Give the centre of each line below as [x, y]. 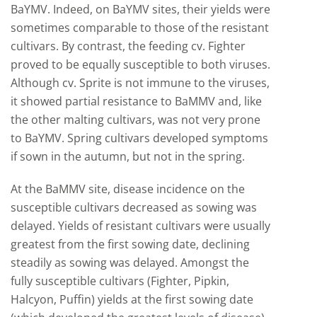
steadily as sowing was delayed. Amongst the [130, 263]
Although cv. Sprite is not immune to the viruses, [140, 83]
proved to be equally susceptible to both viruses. [140, 64]
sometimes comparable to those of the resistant [140, 28]
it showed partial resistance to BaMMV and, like [136, 101]
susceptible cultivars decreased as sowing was [134, 207]
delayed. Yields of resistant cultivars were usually [140, 226]
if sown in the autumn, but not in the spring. [128, 156]
